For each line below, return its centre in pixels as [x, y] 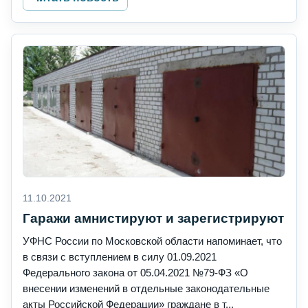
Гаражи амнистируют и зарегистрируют [153, 219]
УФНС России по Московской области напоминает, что [152, 241]
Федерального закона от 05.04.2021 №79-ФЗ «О [135, 273]
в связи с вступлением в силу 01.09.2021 [120, 257]
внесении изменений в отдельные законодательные [146, 289]
